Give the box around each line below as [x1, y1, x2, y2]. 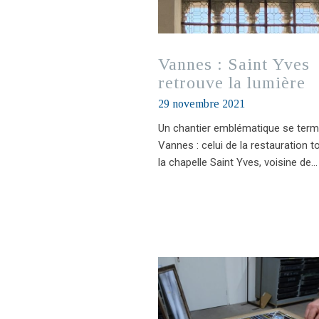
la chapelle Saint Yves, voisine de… [158, 155, 318, 169]
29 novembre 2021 [158, 97, 245, 110]
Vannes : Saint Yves [158, 54, 310, 73]
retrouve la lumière [158, 73, 305, 92]
